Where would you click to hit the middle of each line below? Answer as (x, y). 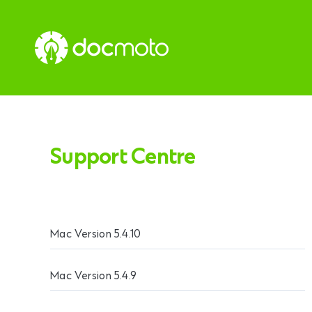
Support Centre (123, 158)
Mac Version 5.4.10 (96, 235)
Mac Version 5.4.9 (94, 276)
